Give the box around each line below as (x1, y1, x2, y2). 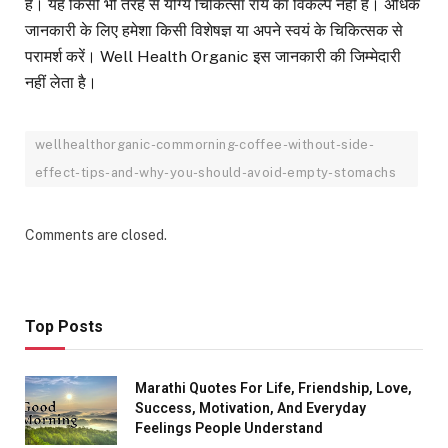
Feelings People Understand (135, 420, 323, 437)
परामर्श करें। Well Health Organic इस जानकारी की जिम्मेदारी (25, 47, 401, 67)
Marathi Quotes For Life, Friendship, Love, (135, 380, 412, 397)
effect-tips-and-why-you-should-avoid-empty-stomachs (35, 165, 396, 181)
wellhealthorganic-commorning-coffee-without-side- (35, 137, 375, 153)
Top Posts (25, 317, 103, 337)
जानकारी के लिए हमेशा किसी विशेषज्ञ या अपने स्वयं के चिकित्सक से (25, 21, 403, 41)
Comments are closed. (25, 227, 167, 244)
